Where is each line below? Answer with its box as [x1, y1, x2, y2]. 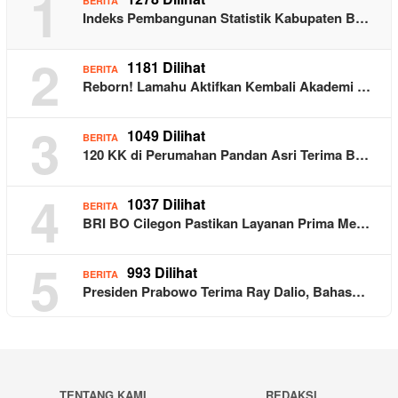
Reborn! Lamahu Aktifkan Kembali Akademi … [83, 76, 370, 97]
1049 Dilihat [127, 125, 205, 147]
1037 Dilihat [127, 194, 205, 215]
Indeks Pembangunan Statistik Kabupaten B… [83, 8, 369, 28]
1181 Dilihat [127, 57, 205, 78]
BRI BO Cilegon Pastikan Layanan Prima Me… [83, 213, 370, 234]
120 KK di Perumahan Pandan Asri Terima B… [83, 145, 369, 165]
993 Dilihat [127, 262, 197, 283]
